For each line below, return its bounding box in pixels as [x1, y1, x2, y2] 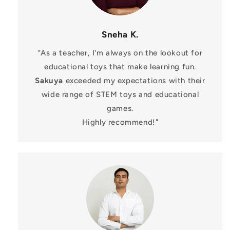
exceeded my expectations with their [63, 75, 205, 85]
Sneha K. [102, 29, 139, 40]
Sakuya [35, 75, 63, 85]
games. [107, 103, 133, 113]
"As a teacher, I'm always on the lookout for [37, 48, 203, 57]
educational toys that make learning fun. [44, 62, 196, 71]
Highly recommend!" [82, 117, 159, 127]
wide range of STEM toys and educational [41, 89, 199, 99]
